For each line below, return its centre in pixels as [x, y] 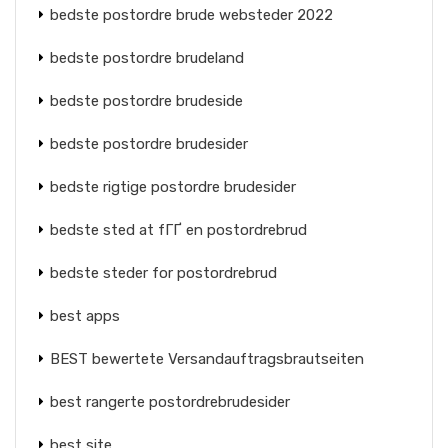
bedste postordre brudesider [149, 144]
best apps [85, 316]
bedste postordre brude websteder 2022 [191, 15]
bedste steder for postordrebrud [163, 273]
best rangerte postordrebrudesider [170, 402]
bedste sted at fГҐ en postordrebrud [178, 230]
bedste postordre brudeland [147, 58]
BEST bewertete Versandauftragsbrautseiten [207, 359]
